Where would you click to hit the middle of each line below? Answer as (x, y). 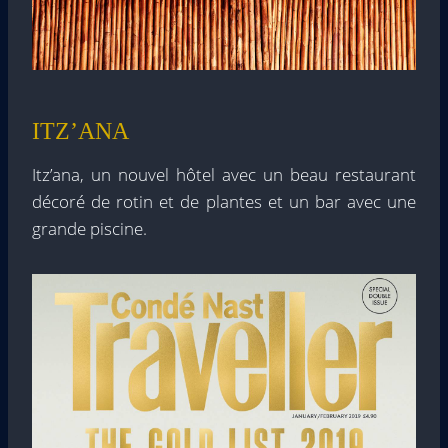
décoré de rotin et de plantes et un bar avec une (224, 201)
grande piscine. (89, 228)
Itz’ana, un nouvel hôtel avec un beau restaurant (224, 174)
